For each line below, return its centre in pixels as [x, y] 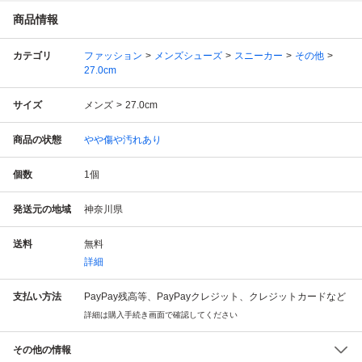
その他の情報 [42, 349]
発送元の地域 [42, 209]
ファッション [113, 55]
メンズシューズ [188, 55]
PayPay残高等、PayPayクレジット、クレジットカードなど [215, 296]
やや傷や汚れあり [123, 139]
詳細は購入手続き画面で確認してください [161, 314]
